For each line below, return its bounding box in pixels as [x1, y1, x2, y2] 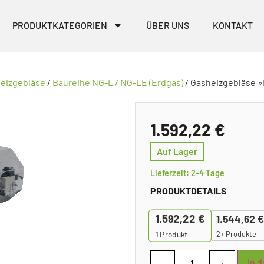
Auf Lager [156, 145, 197, 157]
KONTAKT [212, 19, 253, 31]
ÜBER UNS [146, 19, 189, 31]
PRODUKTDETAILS [150, 184, 227, 196]
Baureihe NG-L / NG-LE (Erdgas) [52, 76, 183, 88]
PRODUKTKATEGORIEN [12, 19, 107, 31]
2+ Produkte [216, 229, 256, 239]
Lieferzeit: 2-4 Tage [150, 167, 225, 178]
